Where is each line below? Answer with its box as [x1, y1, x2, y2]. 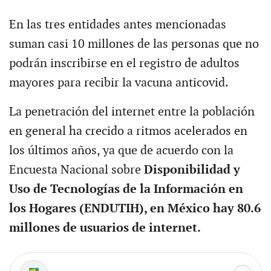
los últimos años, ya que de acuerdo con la [8, 143, 233, 158]
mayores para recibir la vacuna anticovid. [8, 75, 229, 90]
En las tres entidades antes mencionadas [8, 17, 226, 32]
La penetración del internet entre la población [8, 104, 255, 119]
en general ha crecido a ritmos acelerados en [8, 123, 247, 139]
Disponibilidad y [143, 162, 240, 177]
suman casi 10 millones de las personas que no [8, 36, 259, 51]
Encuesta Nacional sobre [8, 162, 144, 177]
